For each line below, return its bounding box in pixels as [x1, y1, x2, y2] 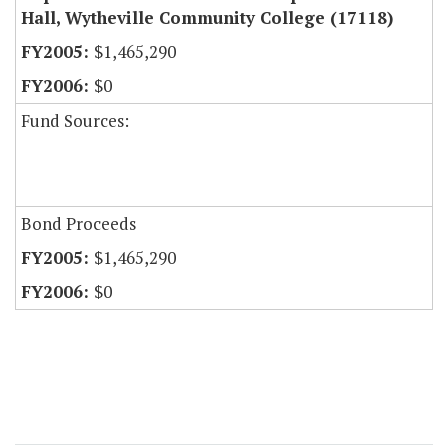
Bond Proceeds [21, 212, 136, 236]
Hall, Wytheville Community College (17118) [21, 6, 393, 30]
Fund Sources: [21, 109, 129, 133]
